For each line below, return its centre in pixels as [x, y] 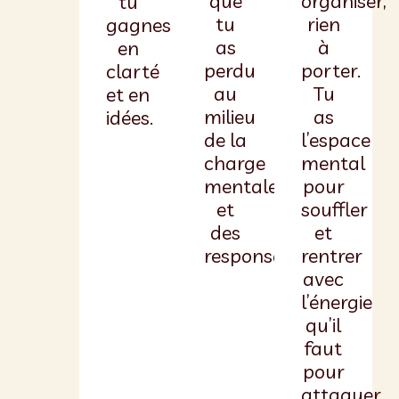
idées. [129, 117]
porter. [331, 70]
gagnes [138, 24]
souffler [335, 209]
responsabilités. [271, 255]
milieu [229, 116]
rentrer [332, 255]
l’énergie [337, 301]
